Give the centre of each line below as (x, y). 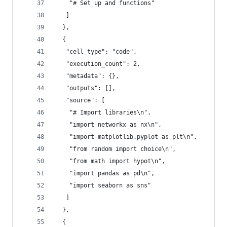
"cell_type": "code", (96, 52)
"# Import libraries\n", (103, 112)
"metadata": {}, (87, 76)
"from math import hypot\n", (110, 161)
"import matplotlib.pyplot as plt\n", (126, 137)
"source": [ (80, 100)
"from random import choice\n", (116, 149)
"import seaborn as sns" (103, 185)
